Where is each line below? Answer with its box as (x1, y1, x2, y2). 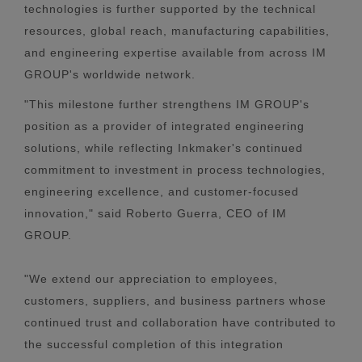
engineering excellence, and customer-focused (24, 184, 299, 198)
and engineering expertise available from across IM (24, 45, 326, 59)
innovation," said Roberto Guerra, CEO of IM (24, 206, 287, 220)
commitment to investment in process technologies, (24, 162, 326, 176)
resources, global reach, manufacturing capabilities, (24, 23, 330, 37)
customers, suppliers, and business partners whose (24, 293, 326, 307)
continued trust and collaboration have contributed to (24, 315, 336, 329)
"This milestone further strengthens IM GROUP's (24, 97, 309, 111)
